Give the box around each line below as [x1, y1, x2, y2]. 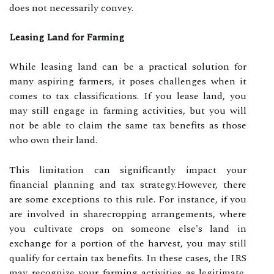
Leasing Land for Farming [9, 29, 124, 45]
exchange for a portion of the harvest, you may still [9, 235, 246, 251]
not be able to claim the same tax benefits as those [9, 117, 246, 133]
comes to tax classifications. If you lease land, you [9, 88, 246, 103]
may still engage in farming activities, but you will [9, 103, 246, 118]
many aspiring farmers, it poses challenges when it [9, 73, 246, 89]
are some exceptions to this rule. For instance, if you [9, 191, 246, 207]
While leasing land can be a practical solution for [9, 59, 246, 74]
